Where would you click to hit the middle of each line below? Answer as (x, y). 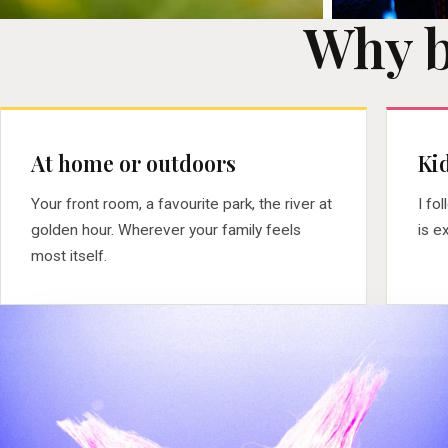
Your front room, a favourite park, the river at (182, 203)
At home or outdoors (134, 163)
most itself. (69, 255)
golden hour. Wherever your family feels (166, 229)
